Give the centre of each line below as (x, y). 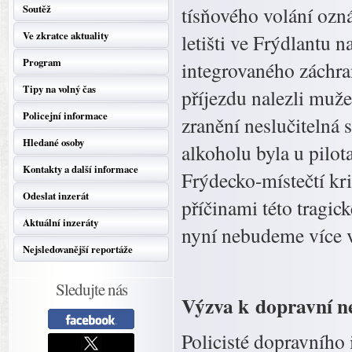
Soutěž (37, 9)
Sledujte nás (91, 289)
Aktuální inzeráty (60, 222)
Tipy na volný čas (59, 89)
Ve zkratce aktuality (66, 35)
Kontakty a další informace (81, 169)
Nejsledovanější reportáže (78, 249)
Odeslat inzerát (56, 196)
